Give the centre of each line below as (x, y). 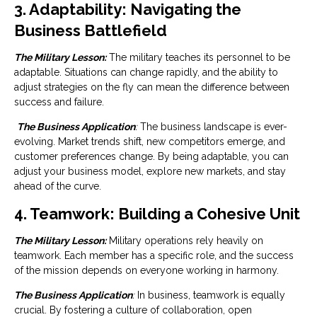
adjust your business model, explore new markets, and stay (150, 171)
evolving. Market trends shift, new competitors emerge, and (150, 142)
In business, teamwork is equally (210, 295)
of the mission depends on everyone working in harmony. (146, 270)
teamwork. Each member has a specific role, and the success (154, 255)
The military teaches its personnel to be (198, 57)
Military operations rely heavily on (185, 241)
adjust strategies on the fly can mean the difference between (152, 87)
